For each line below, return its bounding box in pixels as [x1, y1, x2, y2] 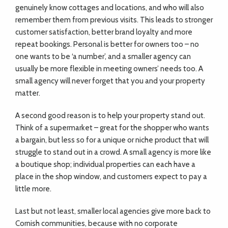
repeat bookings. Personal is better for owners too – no [15, 40, 199, 49]
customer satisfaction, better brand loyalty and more [15, 27, 192, 37]
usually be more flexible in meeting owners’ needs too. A [15, 64, 203, 73]
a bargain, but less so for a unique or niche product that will [15, 135, 209, 145]
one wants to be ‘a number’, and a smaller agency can [15, 52, 191, 61]
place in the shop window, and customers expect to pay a [15, 172, 207, 181]
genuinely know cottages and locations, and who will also [15, 3, 204, 12]
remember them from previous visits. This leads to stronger [15, 15, 213, 24]
